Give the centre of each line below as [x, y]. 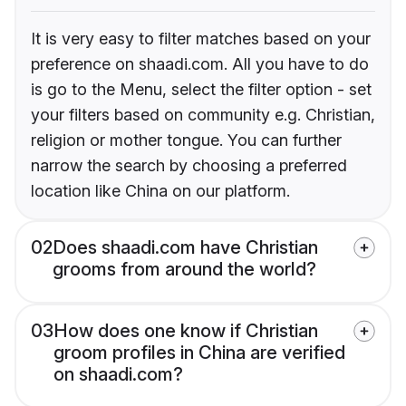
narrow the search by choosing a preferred [189, 165]
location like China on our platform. [160, 190]
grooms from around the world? [184, 269]
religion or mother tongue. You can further [186, 140]
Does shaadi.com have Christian [185, 247]
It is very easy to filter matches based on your [201, 38]
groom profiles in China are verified [199, 352]
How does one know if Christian [186, 330]
